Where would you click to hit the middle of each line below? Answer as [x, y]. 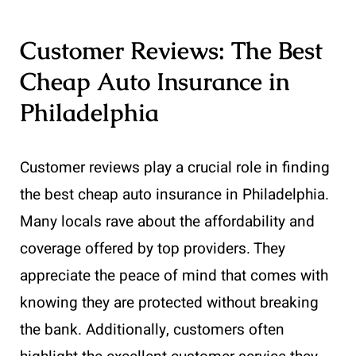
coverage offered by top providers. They [153, 249]
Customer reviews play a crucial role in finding [175, 168]
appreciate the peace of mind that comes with [174, 276]
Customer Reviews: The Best [171, 51]
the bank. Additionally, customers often [152, 330]
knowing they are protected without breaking [169, 303]
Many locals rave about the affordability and [167, 222]
